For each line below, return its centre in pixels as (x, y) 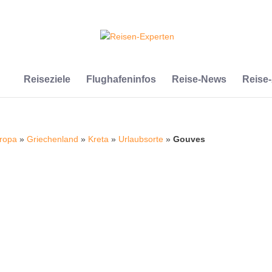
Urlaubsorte (141, 139)
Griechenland (53, 139)
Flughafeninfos (121, 79)
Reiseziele (47, 79)
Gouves (189, 139)
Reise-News (199, 79)
